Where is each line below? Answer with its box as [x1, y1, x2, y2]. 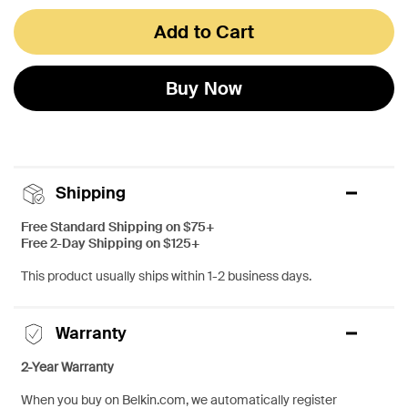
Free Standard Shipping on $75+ [21, 218, 214, 235]
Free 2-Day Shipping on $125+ [21, 234, 199, 251]
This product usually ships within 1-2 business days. [21, 267, 311, 284]
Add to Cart [153, 19, 255, 44]
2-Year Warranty [21, 358, 114, 375]
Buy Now [165, 76, 243, 100]
